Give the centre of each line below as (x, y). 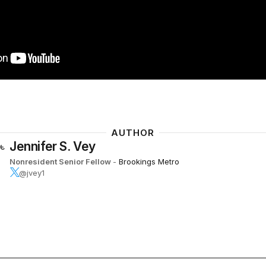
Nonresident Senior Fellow (61, 161)
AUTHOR (133, 132)
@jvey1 (31, 172)
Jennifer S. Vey (52, 146)
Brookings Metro (149, 161)
